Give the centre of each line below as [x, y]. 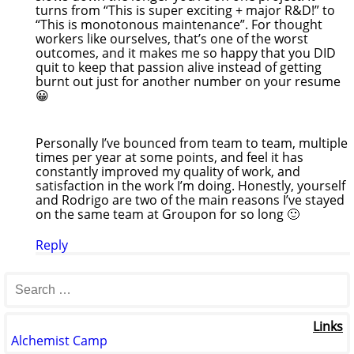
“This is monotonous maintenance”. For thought [179, 24]
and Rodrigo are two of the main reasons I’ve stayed [190, 200]
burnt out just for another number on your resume [188, 81]
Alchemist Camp [59, 340]
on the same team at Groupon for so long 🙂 [168, 214]
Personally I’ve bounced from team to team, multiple [192, 143]
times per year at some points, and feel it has [169, 157]
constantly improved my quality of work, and [168, 171]
